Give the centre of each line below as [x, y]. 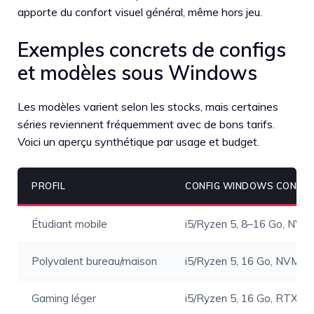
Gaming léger [64, 299]
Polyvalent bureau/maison [94, 261]
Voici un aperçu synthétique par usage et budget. [138, 142]
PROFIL [48, 186]
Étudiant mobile [69, 224]
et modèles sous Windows [137, 73]
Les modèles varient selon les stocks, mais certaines [148, 107]
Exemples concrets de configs [152, 50]
